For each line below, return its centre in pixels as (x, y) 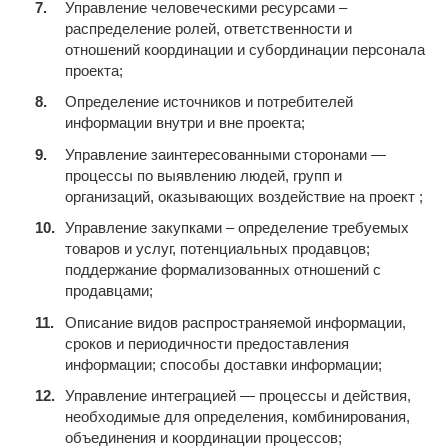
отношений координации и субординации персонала (245, 49)
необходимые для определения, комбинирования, (237, 417)
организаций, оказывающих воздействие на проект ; (244, 196)
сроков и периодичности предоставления (207, 343)
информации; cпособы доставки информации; (223, 364)
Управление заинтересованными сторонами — (225, 154)
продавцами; (109, 291)
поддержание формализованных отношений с (223, 270)
